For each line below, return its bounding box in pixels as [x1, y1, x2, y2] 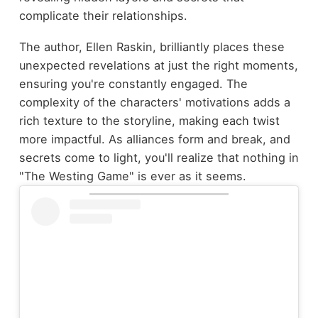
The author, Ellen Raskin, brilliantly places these [18, 40, 285, 55]
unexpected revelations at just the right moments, [18, 58, 298, 73]
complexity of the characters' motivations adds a [18, 95, 290, 110]
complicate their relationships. [18, 8, 187, 23]
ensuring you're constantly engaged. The [18, 77, 248, 92]
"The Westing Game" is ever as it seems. [18, 169, 246, 184]
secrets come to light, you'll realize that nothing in [18, 150, 299, 165]
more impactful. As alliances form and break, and [18, 132, 290, 147]
